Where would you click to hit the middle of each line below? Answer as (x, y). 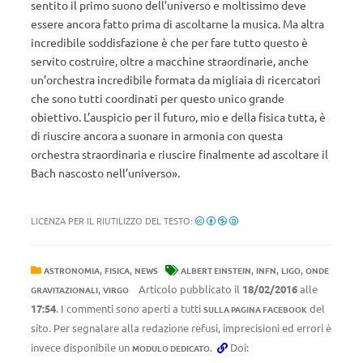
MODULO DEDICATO (171, 348)
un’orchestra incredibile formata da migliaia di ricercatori (176, 79)
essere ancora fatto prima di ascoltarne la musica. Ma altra (177, 23)
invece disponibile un (81, 347)
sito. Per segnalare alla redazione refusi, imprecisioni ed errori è (181, 328)
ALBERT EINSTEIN (216, 270)
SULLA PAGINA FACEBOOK (255, 309)
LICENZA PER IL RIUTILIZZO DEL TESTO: (113, 220)
